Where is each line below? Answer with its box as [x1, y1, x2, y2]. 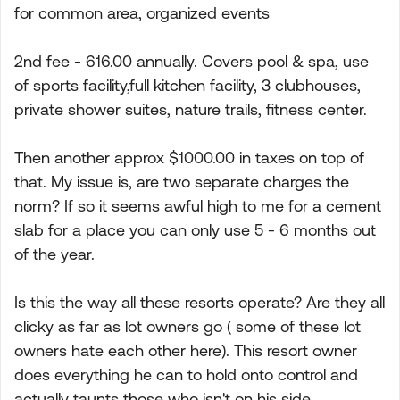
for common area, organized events [14, 4, 270, 22]
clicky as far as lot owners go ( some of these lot [14, 317, 361, 336]
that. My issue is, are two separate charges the [14, 172, 349, 191]
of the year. [14, 245, 95, 263]
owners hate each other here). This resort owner [14, 341, 357, 360]
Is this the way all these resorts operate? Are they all [14, 293, 385, 312]
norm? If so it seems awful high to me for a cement [14, 196, 381, 215]
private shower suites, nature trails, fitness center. [14, 100, 367, 119]
